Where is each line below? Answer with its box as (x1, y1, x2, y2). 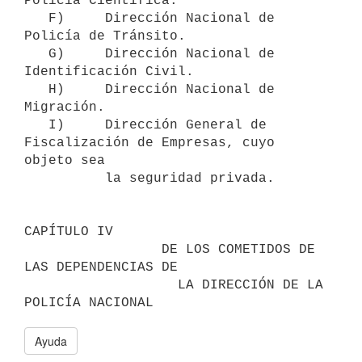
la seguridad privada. (24, 170, 105, 186)
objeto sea (24, 153, 105, 168)
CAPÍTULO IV (24, 224, 113, 239)
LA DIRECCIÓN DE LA (24, 277, 178, 293)
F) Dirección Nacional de (24, 11, 48, 26)
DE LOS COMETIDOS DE (24, 242, 162, 257)
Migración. (24, 99, 105, 115)
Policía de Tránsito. (24, 28, 186, 44)
